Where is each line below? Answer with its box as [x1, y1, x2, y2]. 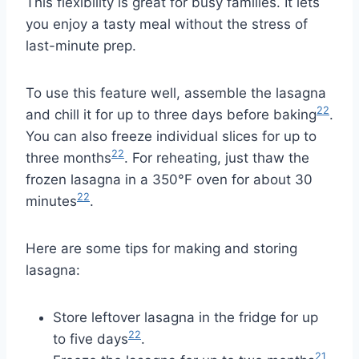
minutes [26, 192, 77, 209]
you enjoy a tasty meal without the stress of [26, 15, 308, 32]
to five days [53, 330, 128, 347]
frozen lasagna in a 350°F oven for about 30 [26, 171, 313, 188]
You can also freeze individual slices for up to [26, 127, 317, 144]
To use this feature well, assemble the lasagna [26, 84, 326, 101]
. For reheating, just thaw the [124, 149, 309, 166]
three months [26, 149, 111, 166]
